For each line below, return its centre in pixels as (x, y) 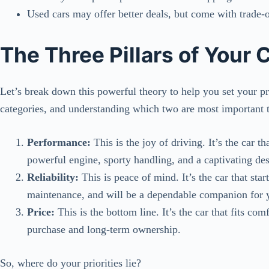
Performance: (59, 142)
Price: (41, 212)
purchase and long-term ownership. (104, 229)
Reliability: (53, 177)
